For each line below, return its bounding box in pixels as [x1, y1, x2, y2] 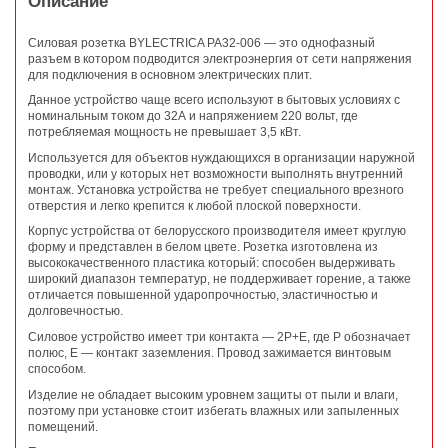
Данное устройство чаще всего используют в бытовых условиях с [28, 93, 400, 108]
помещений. [28, 419, 98, 434]
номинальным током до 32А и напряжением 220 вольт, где [28, 109, 358, 124]
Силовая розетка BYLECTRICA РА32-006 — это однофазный [28, 35, 375, 50]
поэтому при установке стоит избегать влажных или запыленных [28, 403, 399, 418]
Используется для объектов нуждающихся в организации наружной [28, 150, 415, 165]
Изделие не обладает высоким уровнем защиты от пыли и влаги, [28, 387, 398, 402]
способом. [28, 361, 86, 376]
